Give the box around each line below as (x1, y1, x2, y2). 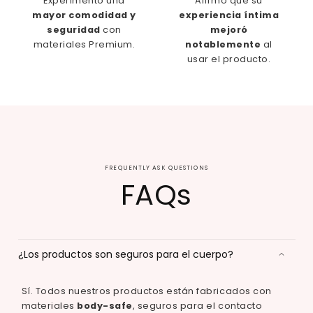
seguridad (47, 23, 101, 36)
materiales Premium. (33, 38, 136, 50)
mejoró (210, 23, 248, 36)
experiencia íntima (179, 8, 279, 21)
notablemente (185, 38, 261, 50)
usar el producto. (187, 52, 271, 65)
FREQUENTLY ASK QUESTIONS (105, 163, 208, 173)
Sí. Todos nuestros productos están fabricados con (21, 285, 272, 298)
